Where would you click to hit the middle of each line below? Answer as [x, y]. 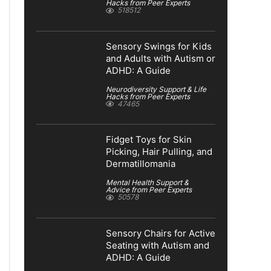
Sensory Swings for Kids [159, 46]
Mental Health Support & [147, 183]
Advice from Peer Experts [149, 190]
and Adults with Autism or [161, 58]
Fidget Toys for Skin [149, 140]
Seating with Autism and [158, 246]
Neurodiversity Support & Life [156, 89]
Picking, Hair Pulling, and [159, 152]
